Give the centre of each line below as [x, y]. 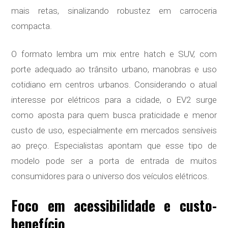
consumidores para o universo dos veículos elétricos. [110, 176]
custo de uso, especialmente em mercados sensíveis [114, 131]
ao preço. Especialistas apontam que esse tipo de [114, 146]
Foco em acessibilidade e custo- [114, 206]
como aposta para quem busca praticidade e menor [114, 115]
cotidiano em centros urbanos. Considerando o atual [114, 85]
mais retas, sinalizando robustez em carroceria [114, 11]
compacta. [32, 26]
